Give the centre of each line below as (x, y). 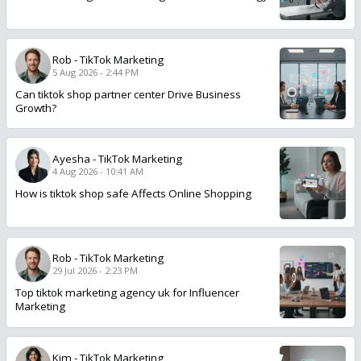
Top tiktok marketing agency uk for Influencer (127, 293)
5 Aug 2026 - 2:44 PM (95, 72)
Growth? (35, 108)
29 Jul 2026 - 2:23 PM (95, 271)
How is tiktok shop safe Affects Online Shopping (133, 194)
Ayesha (71, 158)
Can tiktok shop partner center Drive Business (128, 94)
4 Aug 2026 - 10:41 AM (98, 171)
